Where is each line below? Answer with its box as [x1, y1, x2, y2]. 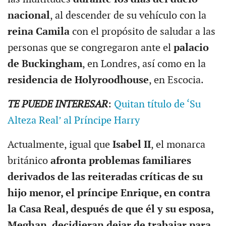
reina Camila [7, 25, 70, 38]
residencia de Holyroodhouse [7, 74, 149, 86]
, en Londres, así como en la [82, 58, 206, 70]
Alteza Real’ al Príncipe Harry [7, 114, 140, 127]
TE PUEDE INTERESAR [7, 98, 108, 110]
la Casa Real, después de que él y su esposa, [7, 203, 213, 215]
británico [7, 154, 50, 167]
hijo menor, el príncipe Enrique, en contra [7, 187, 210, 199]
